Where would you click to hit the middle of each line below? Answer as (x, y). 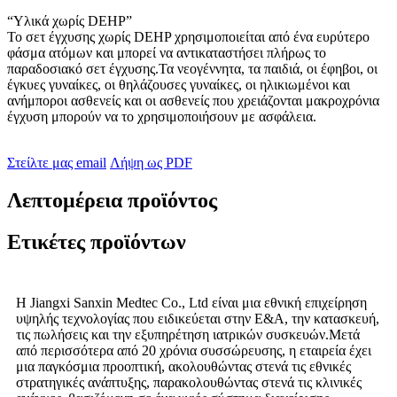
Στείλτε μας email (57, 163)
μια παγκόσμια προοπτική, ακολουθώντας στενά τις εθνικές (183, 367)
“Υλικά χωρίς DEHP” (70, 21)
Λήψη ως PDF (151, 163)
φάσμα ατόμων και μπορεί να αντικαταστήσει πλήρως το (167, 53)
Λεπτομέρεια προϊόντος (112, 201)
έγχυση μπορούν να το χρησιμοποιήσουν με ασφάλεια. (162, 117)
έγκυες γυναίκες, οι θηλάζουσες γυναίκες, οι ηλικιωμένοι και (179, 85)
